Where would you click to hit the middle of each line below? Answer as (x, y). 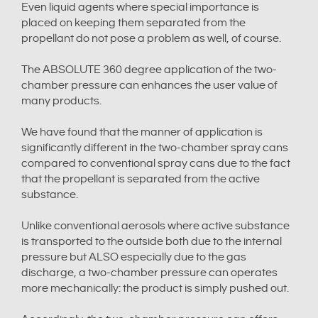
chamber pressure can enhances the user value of (149, 86)
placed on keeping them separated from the (133, 23)
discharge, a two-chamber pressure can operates (149, 273)
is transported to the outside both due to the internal (152, 242)
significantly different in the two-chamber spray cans (155, 148)
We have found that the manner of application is (142, 133)
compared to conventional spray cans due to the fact (156, 164)
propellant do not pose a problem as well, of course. (151, 39)
